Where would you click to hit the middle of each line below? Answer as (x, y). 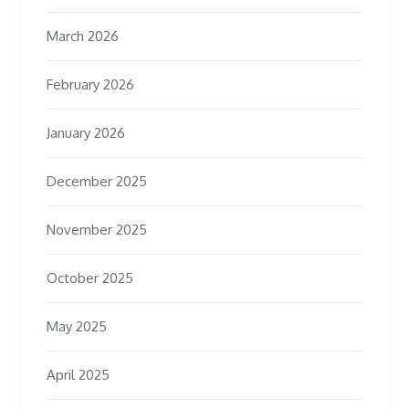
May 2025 (77, 327)
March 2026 (83, 37)
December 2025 (97, 182)
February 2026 (90, 85)
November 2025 (97, 230)
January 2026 (86, 133)
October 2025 (90, 278)
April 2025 (78, 375)
